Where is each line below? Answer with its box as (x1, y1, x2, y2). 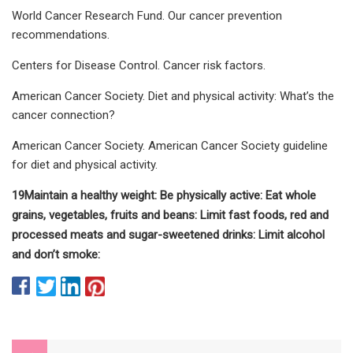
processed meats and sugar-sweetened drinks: (12, 227, 258, 242)
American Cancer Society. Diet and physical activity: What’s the (12, 88, 334, 103)
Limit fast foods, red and (200, 207, 329, 222)
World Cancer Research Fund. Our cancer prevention (12, 8, 282, 23)
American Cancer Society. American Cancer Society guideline (12, 138, 328, 153)
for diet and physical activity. (12, 157, 158, 172)
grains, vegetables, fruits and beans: (12, 207, 200, 222)
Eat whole (266, 188, 316, 203)
